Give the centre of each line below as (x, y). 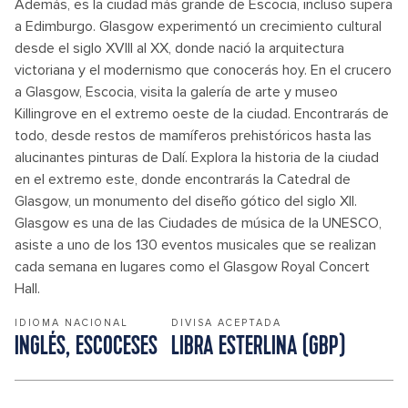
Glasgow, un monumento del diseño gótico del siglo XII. (186, 201)
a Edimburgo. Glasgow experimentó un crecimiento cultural (198, 26)
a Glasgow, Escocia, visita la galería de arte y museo (176, 92)
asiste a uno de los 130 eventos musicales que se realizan (195, 245)
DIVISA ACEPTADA (226, 323)
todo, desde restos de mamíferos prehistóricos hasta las (193, 136)
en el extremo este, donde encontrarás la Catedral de (183, 179)
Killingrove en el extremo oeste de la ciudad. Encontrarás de (202, 114)
